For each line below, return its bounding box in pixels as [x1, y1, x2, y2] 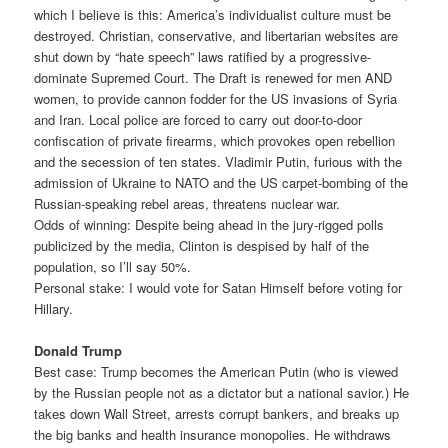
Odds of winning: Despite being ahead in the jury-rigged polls [34, 214, 385, 234]
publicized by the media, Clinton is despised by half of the [34, 235, 370, 255]
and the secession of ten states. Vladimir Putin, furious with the [34, 151, 403, 171]
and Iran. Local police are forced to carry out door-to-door [34, 109, 363, 129]
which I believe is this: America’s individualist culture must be [34, 4, 392, 24]
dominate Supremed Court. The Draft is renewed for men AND [34, 67, 393, 87]
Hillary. [34, 298, 74, 318]
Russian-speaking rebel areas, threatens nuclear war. [34, 193, 341, 213]
